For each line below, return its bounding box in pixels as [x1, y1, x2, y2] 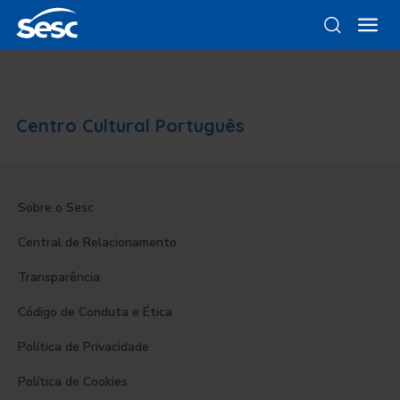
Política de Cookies [18, 373, 128, 390]
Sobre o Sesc [18, 199, 94, 216]
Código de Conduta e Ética [18, 304, 172, 321]
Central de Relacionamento [18, 234, 177, 251]
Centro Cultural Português [16, 114, 245, 137]
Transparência [18, 269, 100, 286]
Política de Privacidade [18, 338, 149, 355]
